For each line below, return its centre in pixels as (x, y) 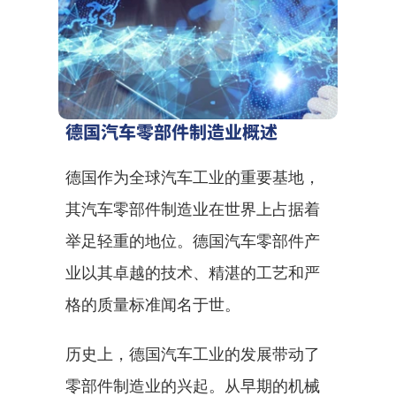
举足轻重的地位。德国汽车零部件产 (193, 241)
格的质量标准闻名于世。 (153, 305)
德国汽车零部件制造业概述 (171, 131)
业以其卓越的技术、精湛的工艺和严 (193, 273)
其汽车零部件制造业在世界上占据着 (193, 209)
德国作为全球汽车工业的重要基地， (193, 177)
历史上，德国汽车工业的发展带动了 (193, 354)
